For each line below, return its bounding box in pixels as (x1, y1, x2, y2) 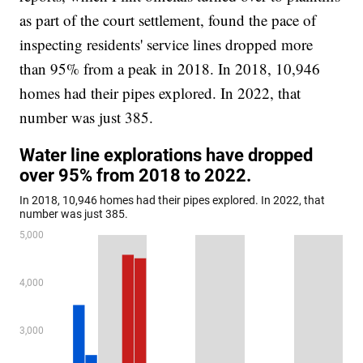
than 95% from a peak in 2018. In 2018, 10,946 (19, 58, 321, 79)
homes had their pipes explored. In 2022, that (19, 82, 301, 103)
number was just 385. (19, 106, 159, 127)
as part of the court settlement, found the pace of (19, 9, 317, 30)
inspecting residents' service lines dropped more (19, 33, 314, 54)
